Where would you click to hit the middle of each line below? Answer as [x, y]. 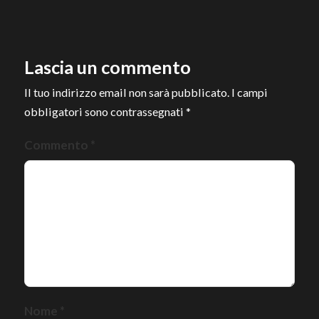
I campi [250, 93]
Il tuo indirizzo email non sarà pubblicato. [127, 93]
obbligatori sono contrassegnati [105, 112]
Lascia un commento [108, 67]
